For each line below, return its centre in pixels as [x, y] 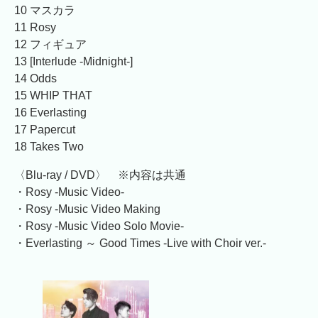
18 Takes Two [49, 146]
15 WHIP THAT [53, 95]
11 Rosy [35, 27]
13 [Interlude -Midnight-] [73, 61]
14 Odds [35, 78]
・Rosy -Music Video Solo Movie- [99, 226]
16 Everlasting [50, 112]
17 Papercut [45, 129]
